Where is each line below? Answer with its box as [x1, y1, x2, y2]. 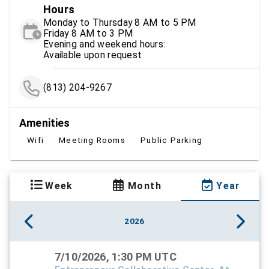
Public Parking [141, 135, 202, 145]
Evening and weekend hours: [43, 38, 166, 50]
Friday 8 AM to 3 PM [43, 28, 133, 40]
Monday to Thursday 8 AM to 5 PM [134, 17, 196, 29]
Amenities [19, 116, 70, 130]
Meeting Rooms [59, 135, 125, 145]
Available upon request [43, 49, 142, 61]
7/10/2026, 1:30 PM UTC [55, 250, 177, 264]
